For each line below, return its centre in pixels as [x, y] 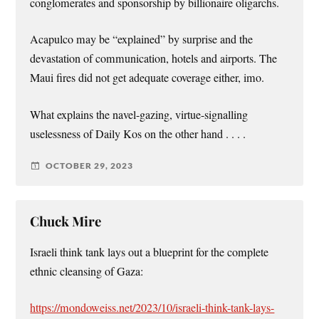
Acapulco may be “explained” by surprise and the [142, 40]
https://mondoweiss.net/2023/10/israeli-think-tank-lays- [152, 307]
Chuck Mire [66, 221]
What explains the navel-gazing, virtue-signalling [139, 114]
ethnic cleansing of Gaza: [87, 271]
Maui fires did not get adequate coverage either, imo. [147, 78]
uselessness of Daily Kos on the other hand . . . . [138, 134]
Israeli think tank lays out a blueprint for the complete [150, 252]
